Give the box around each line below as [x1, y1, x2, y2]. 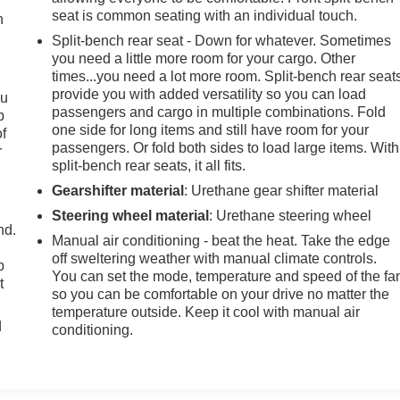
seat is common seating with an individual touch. [52, 8, 358, 24]
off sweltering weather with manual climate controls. [52, 251, 378, 267]
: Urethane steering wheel [209, 208, 372, 224]
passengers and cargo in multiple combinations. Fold [52, 104, 387, 121]
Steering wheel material [52, 208, 210, 224]
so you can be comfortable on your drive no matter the [52, 287, 390, 303]
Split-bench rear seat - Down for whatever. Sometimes [52, 33, 392, 49]
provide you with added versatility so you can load [52, 87, 367, 103]
